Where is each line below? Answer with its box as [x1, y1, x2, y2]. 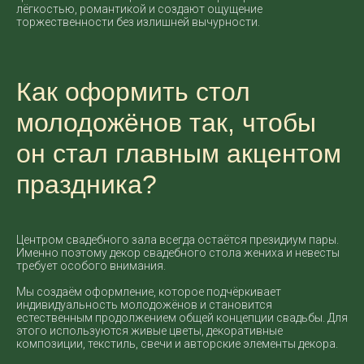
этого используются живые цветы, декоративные [16, 324, 283, 337]
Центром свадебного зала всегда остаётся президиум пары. [16, 233, 339, 246]
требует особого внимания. [16, 259, 166, 272]
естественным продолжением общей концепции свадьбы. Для [16, 311, 348, 324]
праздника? [16, 170, 157, 199]
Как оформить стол [16, 77, 250, 106]
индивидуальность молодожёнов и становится [16, 298, 272, 311]
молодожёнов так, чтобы [16, 108, 316, 137]
